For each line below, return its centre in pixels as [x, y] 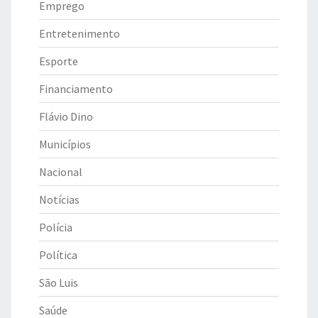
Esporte [59, 61]
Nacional [61, 171]
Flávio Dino [66, 116]
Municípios [65, 144]
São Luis [59, 282]
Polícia [56, 227]
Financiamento [76, 88]
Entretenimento [79, 33]
